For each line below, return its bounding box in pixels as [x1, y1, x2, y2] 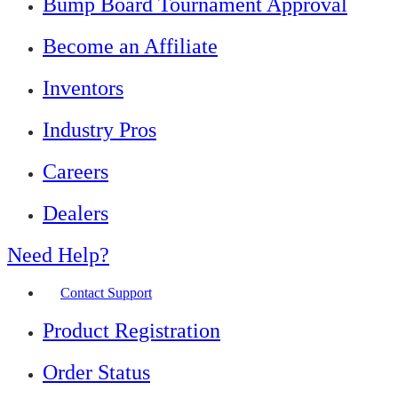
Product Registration [43, 318, 220, 342]
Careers [43, 160, 108, 184]
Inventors [43, 76, 123, 100]
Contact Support [60, 284, 152, 300]
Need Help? [7, 243, 109, 267]
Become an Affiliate [43, 35, 218, 59]
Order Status [43, 360, 150, 384]
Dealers [43, 202, 108, 225]
